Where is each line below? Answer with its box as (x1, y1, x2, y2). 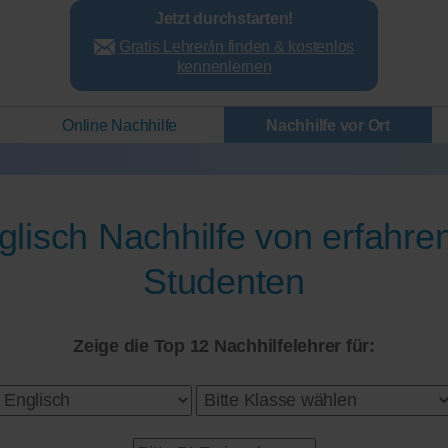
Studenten (143, 260, 305, 302)
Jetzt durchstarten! (154, 9, 294, 27)
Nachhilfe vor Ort (266, 117, 390, 134)
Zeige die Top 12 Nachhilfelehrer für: (73, 335, 375, 356)
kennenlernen (176, 57, 272, 75)
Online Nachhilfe (62, 117, 178, 134)
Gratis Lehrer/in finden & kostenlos (118, 37, 354, 55)
